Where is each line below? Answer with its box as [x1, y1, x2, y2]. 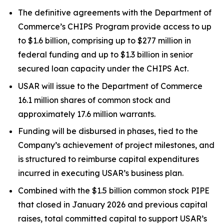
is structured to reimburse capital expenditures [18, 154, 199, 164]
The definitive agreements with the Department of [18, 7, 211, 17]
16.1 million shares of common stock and [18, 94, 170, 105]
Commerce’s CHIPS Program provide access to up [18, 21, 211, 31]
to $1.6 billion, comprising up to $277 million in [18, 35, 191, 45]
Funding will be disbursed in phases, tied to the [18, 126, 198, 136]
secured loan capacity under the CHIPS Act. [18, 63, 188, 73]
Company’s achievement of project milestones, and [18, 140, 214, 150]
